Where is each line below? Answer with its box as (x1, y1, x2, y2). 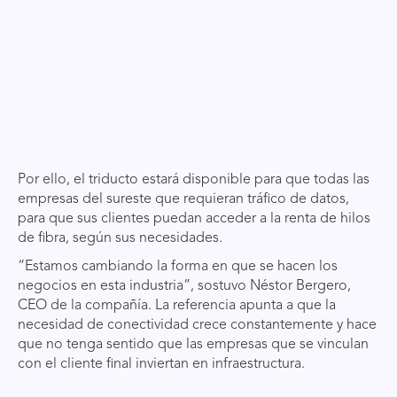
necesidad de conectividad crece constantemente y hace (18, 318, 377, 332)
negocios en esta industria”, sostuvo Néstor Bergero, (18, 279, 351, 293)
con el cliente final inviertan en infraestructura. (18, 357, 305, 371)
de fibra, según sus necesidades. (18, 231, 222, 245)
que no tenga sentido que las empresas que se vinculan (18, 338, 369, 352)
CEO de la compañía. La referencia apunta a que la (18, 299, 336, 313)
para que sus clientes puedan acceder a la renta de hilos (18, 212, 370, 226)
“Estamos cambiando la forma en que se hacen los (18, 260, 338, 274)
